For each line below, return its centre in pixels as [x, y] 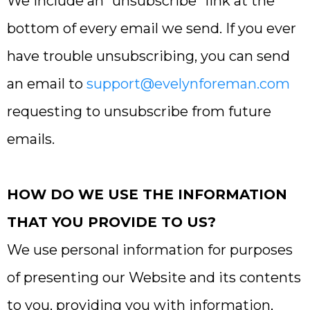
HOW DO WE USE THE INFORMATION [147, 194]
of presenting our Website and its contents [154, 277]
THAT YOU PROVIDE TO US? [111, 222]
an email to [47, 84]
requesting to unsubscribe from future [139, 111]
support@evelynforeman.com [188, 84]
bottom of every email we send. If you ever [152, 28]
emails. [31, 139]
